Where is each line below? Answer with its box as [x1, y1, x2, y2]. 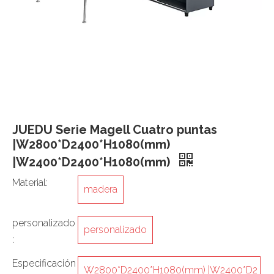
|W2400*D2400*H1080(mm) [12, 155, 173, 169]
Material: [12, 177, 48, 188]
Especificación [12, 257, 76, 269]
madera [84, 183, 117, 195]
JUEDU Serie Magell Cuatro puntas [12, 122, 217, 137]
